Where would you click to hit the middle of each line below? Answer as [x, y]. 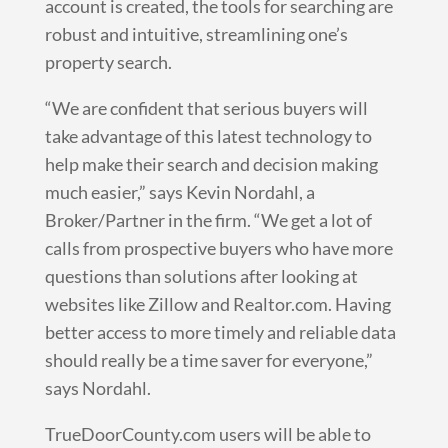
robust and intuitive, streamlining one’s [196, 33]
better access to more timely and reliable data [220, 331]
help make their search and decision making [211, 163]
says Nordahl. [97, 387]
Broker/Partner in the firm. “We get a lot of [208, 219]
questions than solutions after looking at [201, 275]
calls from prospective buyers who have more [218, 247]
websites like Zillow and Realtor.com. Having [217, 303]
